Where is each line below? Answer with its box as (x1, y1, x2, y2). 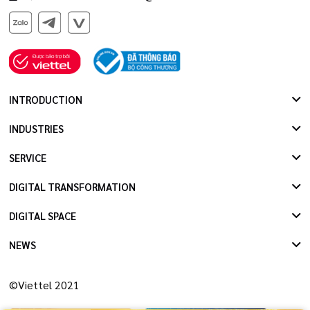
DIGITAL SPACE (9, 209, 76, 223)
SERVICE (9, 151, 46, 165)
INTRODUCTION (9, 93, 82, 107)
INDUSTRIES (9, 122, 64, 136)
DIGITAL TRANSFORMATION (9, 180, 136, 194)
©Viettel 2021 (9, 277, 80, 293)
